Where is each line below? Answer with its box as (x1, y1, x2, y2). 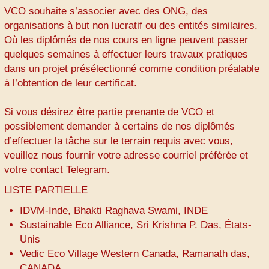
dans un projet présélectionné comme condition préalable (4, 63, 259, 75)
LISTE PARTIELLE (4, 184, 88, 196)
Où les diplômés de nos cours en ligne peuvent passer (4, 34, 248, 46)
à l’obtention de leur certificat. (4, 77, 137, 89)
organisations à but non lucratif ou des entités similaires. (4, 20, 258, 32)
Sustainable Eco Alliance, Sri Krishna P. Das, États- (19, 219, 252, 231)
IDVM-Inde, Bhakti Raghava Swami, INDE (19, 205, 208, 217)
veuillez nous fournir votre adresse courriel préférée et (4, 150, 248, 162)
